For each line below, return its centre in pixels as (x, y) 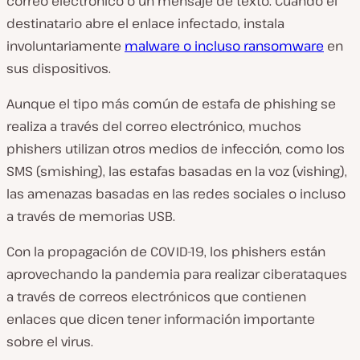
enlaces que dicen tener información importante (161, 319)
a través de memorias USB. (91, 216)
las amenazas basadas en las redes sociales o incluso (176, 194)
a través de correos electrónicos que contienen (156, 297)
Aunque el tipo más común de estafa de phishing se (171, 104)
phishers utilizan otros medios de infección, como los (176, 149)
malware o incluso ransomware (224, 46)
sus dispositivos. (59, 68)
